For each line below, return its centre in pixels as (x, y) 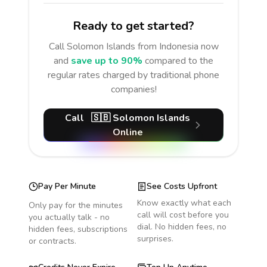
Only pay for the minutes (76, 205)
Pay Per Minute (67, 186)
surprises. (155, 239)
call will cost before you (183, 215)
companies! (133, 89)
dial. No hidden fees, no (182, 227)
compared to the (179, 61)
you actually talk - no (69, 217)
